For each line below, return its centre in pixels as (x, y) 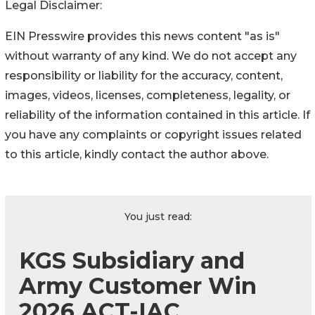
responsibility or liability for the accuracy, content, (144, 75)
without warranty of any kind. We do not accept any (151, 56)
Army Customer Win (138, 285)
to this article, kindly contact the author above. (137, 154)
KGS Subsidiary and (132, 260)
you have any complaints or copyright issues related (153, 134)
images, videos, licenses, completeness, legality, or (148, 95)
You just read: (158, 216)
